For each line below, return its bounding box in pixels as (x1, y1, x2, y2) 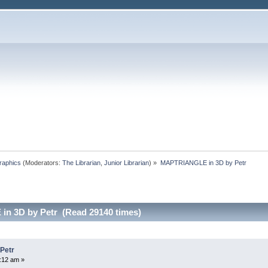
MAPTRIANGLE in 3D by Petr (160, 159, 246, 166)
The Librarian (62, 159, 101, 166)
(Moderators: (21, 159, 63, 166)
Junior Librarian (104, 159, 150, 166)
